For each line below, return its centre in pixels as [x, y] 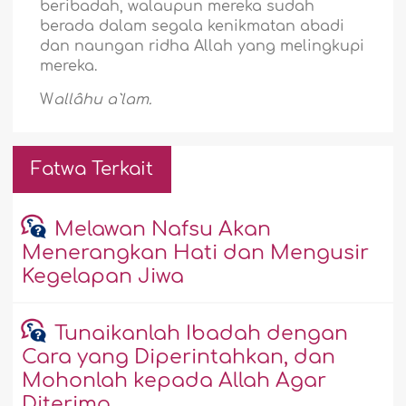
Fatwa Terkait [92, 169]
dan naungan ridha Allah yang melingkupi [203, 47]
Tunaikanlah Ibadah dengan [201, 334]
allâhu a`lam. [103, 100]
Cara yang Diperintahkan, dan [179, 358]
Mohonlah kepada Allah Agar [174, 381]
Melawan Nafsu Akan [162, 230]
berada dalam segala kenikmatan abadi [193, 27]
